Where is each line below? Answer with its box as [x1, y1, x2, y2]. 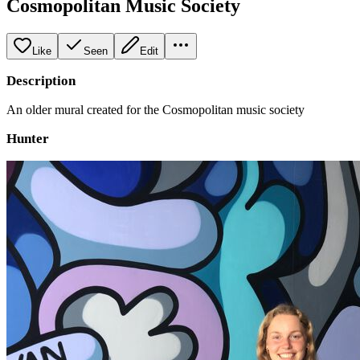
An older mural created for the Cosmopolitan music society [6, 102, 305, 117]
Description [6, 72, 76, 88]
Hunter [6, 130, 49, 146]
